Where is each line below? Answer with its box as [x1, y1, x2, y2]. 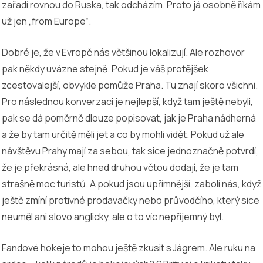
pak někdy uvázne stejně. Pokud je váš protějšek [2, 62, 208, 75]
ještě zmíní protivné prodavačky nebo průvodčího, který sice [2, 193, 259, 207]
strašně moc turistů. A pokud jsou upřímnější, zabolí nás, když [2, 177, 261, 190]
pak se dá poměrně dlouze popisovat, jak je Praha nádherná [2, 111, 256, 124]
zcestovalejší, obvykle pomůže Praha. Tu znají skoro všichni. [2, 78, 258, 92]
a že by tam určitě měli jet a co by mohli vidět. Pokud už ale [2, 127, 244, 141]
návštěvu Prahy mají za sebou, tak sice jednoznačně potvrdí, [2, 144, 258, 157]
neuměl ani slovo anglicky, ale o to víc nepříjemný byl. [2, 210, 225, 223]
